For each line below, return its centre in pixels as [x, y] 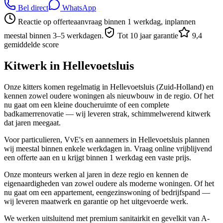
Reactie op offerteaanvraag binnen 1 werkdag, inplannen [107, 21]
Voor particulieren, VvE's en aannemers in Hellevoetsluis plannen [107, 139]
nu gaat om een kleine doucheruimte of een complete [87, 105]
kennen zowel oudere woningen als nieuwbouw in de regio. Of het [109, 96]
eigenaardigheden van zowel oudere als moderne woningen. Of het [109, 183]
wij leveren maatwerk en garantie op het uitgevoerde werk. [96, 201]
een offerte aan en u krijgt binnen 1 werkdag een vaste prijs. [98, 157]
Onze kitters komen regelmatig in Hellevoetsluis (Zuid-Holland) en [109, 87]
